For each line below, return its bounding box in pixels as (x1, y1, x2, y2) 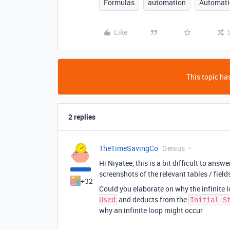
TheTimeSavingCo (99, 143, 158, 153)
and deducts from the (117, 195, 188, 204)
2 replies (68, 112, 95, 122)
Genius (162, 143, 185, 153)
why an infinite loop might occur (99, 205, 203, 215)
